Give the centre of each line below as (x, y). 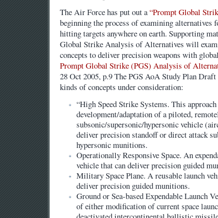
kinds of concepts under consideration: (121, 87)
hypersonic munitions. (112, 145)
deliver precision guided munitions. (133, 186)
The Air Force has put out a (104, 12)
